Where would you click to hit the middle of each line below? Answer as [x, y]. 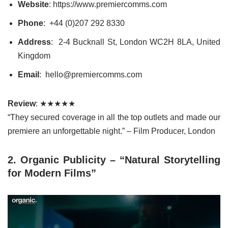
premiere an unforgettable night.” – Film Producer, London [111, 131]
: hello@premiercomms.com [91, 74]
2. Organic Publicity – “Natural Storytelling [114, 160]
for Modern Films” [52, 173]
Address [34, 42]
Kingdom [34, 55]
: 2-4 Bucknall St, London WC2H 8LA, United [136, 42]
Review [22, 103]
